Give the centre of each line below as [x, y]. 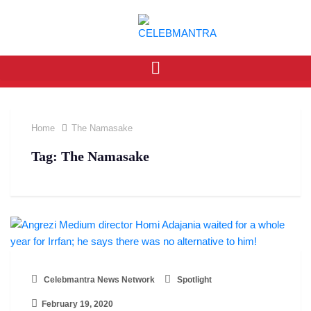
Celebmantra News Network [98, 280]
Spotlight [193, 280]
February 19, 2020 [77, 304]
